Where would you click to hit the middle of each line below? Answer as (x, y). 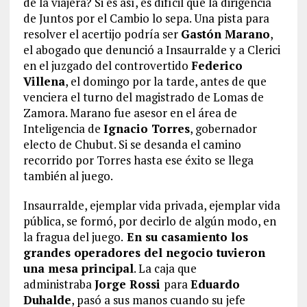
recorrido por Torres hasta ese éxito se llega (138, 160)
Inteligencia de (63, 128)
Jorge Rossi (129, 284)
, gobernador (223, 128)
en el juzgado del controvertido (107, 65)
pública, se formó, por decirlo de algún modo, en (149, 221)
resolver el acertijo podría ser (102, 34)
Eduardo (215, 284)
